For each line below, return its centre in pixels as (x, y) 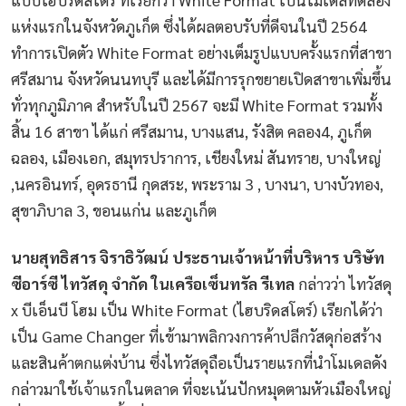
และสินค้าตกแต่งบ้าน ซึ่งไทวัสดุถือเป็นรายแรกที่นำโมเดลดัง (199, 362)
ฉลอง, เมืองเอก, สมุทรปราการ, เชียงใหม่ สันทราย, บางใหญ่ (196, 158)
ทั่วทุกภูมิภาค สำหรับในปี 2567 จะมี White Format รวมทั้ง (197, 105)
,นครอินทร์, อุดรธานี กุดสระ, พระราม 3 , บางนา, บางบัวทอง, (197, 184)
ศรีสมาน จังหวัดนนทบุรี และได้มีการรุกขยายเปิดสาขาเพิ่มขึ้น (201, 79)
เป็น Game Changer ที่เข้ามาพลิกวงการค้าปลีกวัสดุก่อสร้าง (196, 335)
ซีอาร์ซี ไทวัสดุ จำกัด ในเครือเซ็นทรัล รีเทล (153, 283)
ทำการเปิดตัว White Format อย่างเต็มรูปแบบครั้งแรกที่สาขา (201, 53)
